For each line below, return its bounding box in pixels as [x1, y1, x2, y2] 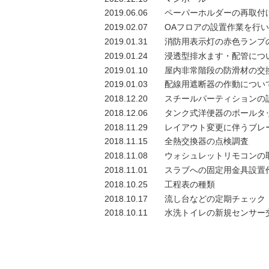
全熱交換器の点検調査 [165, 136, 249, 147]
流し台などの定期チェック [165, 193, 265, 204]
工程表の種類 [165, 179, 215, 189]
